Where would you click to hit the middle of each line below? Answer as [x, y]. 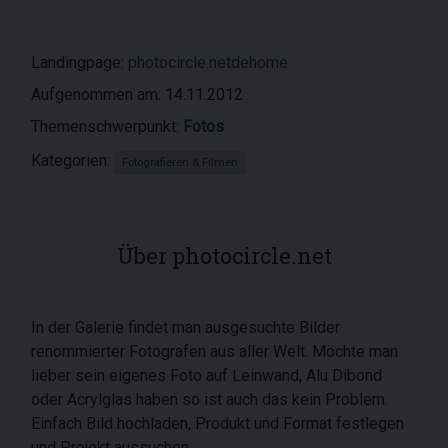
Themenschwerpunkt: [107, 126]
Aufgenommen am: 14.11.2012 [137, 94]
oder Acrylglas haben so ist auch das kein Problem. [209, 399]
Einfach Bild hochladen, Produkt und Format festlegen [217, 423]
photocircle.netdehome [208, 62]
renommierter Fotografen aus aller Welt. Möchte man [214, 351]
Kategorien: [72, 160]
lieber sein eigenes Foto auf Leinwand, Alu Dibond [206, 375]
